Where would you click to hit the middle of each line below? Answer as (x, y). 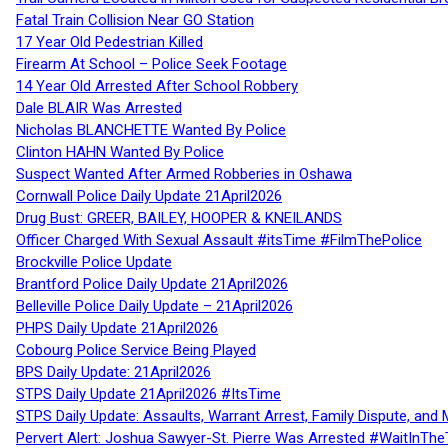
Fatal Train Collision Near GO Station (135, 20)
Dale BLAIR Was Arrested (99, 108)
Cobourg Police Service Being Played (136, 350)
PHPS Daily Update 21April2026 (117, 328)
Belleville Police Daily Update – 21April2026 (154, 306)
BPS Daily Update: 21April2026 (113, 372)
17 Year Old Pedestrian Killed (109, 42)
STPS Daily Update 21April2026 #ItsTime (148, 394)
